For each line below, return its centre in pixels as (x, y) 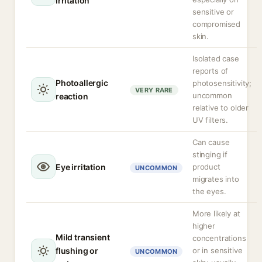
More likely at (216, 213)
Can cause (211, 142)
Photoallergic (82, 83)
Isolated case (216, 58)
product (206, 167)
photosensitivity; (222, 83)
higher (204, 226)
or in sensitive (218, 250)
